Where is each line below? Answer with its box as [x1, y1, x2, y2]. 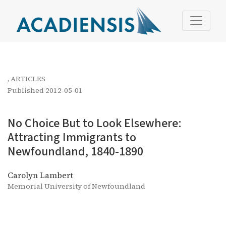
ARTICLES [11, 74, 45, 84]
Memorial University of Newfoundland [8, 181, 145, 192]
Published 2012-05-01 [8, 85, 83, 96]
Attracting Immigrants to [8, 129, 136, 147]
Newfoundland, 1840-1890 [8, 143, 143, 161]
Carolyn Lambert [8, 169, 73, 181]
